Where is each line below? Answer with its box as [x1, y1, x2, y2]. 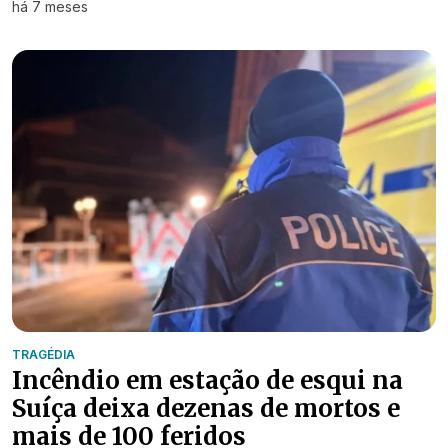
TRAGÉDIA [12, 347, 75, 363]
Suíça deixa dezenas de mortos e [12, 393, 400, 425]
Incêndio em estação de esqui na [12, 365, 403, 397]
